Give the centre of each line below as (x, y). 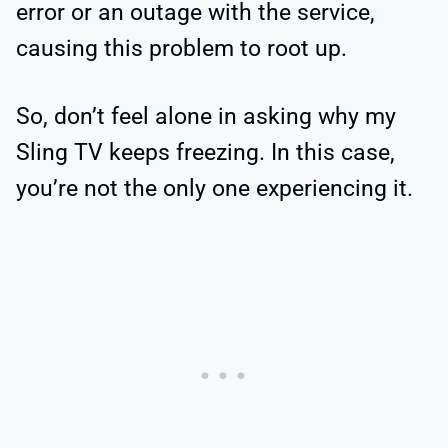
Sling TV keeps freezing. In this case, (205, 152)
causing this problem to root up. (181, 48)
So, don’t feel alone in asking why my (206, 116)
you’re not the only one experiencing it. (214, 188)
